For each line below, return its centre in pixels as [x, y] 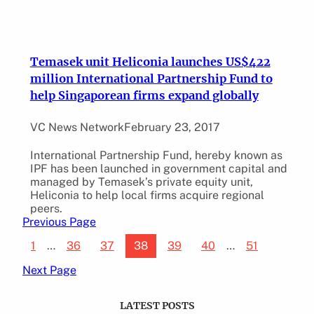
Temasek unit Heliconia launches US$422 [150, 61]
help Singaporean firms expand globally [144, 95]
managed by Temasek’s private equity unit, [141, 182]
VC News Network [77, 127]
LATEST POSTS [157, 306]
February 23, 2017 [172, 127]
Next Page [49, 271]
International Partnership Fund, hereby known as [156, 156]
